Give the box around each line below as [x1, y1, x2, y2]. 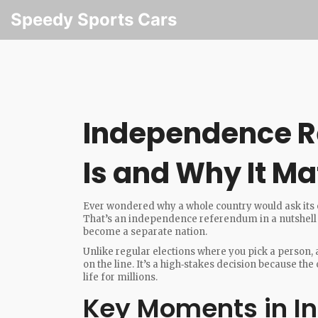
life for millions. [83, 271, 158, 283]
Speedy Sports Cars [11, 9, 177, 30]
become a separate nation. [83, 226, 207, 238]
